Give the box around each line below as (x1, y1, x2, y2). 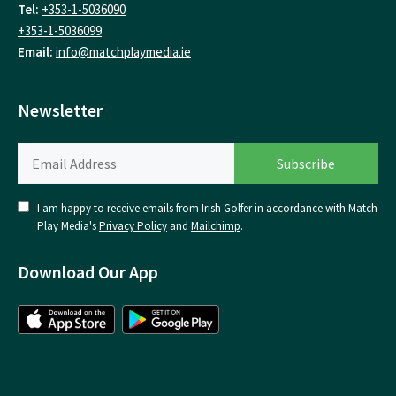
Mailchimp (191, 218, 240, 234)
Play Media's (37, 218, 99, 234)
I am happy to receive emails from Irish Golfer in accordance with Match (37, 201, 377, 217)
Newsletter (18, 99, 103, 122)
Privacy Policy (99, 218, 167, 234)
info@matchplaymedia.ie (56, 42, 191, 60)
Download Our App (18, 261, 158, 284)
